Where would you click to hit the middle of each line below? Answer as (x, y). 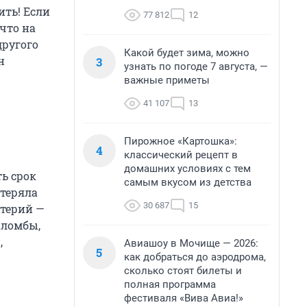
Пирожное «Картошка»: (181, 141)
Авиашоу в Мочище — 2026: (191, 243)
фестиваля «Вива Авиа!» (184, 298)
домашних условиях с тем (187, 169)
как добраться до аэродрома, (195, 257)
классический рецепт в (181, 155)
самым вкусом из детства (188, 182)
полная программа (170, 284)
